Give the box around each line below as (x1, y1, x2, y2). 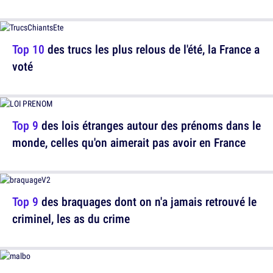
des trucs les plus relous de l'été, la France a (44, 41, 260, 57)
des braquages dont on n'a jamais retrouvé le (38, 193, 257, 210)
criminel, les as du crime (12, 210, 130, 227)
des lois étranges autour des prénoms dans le (38, 117, 261, 133)
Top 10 (12, 41, 44, 57)
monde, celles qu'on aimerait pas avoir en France (12, 134, 246, 151)
